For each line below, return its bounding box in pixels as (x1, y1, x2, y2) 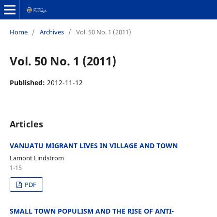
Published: (9, 77, 47, 87)
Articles (9, 118, 43, 130)
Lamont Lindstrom (9, 153, 64, 162)
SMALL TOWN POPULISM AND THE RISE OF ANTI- (9, 206, 174, 216)
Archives (39, 27, 64, 36)
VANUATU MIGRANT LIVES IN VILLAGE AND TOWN (9, 140, 178, 150)
